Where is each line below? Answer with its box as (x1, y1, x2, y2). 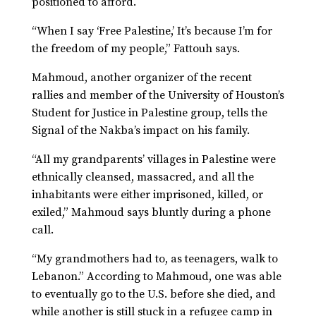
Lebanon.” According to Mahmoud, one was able (31, 269, 281, 284)
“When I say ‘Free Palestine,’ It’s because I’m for (31, 24, 272, 39)
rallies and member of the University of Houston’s (31, 88, 284, 103)
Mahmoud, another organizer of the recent (31, 71, 252, 85)
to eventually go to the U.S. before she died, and (31, 287, 276, 302)
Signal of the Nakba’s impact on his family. (31, 123, 253, 138)
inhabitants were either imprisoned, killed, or (31, 188, 263, 202)
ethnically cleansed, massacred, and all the (31, 170, 254, 185)
